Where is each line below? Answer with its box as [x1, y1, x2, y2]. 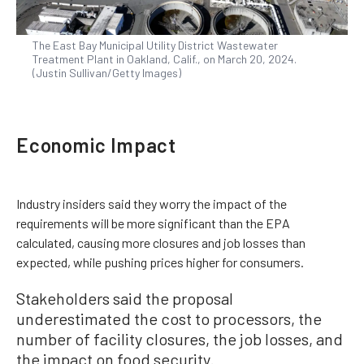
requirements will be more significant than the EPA [16, 215, 290, 231]
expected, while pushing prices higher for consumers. [16, 254, 304, 270]
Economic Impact [16, 133, 176, 157]
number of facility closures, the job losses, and [16, 329, 343, 349]
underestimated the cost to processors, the [16, 309, 322, 328]
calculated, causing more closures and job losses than [16, 235, 305, 250]
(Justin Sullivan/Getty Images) [32, 66, 181, 80]
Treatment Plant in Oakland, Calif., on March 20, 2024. [32, 52, 297, 66]
